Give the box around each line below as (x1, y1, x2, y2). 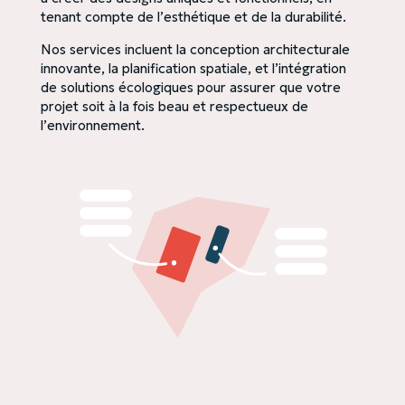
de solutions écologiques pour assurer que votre (40, 79, 341, 96)
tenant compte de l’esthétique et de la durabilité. (40, 8, 346, 25)
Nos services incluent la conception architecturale (40, 41, 350, 58)
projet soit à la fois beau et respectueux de (40, 98, 308, 115)
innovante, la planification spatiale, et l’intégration (40, 60, 346, 77)
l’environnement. (40, 117, 145, 134)
